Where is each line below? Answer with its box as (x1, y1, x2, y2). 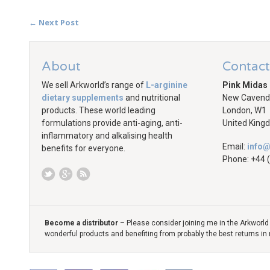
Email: (222, 142, 245, 151)
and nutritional (124, 93, 180, 102)
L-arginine (146, 80, 187, 90)
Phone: (222, 154, 249, 164)
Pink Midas (222, 80, 268, 90)
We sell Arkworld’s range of (42, 80, 146, 90)
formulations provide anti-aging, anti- (42, 118, 183, 128)
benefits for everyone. (42, 143, 125, 153)
